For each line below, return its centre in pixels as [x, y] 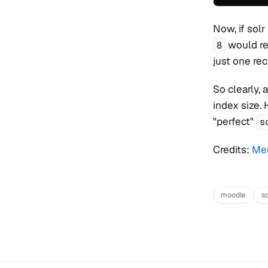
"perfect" [234, 121]
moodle [233, 195]
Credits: [232, 150]
